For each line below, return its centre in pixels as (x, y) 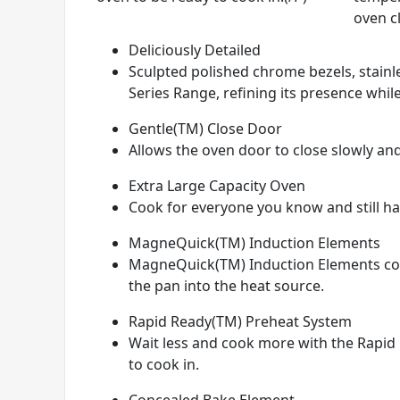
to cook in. (164, 365)
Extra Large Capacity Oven (217, 186)
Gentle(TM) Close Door (205, 129)
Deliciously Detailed (195, 50)
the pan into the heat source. (226, 286)
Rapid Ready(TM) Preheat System (240, 322)
